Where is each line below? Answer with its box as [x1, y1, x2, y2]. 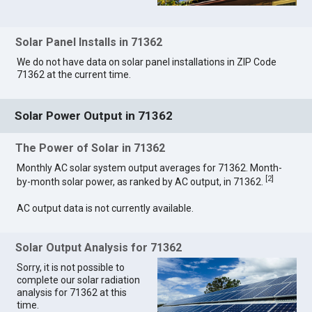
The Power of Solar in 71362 [15, 141, 166, 155]
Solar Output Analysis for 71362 [15, 241, 182, 255]
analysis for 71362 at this [17, 287, 127, 299]
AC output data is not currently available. [17, 202, 194, 214]
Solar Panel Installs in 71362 [15, 36, 163, 49]
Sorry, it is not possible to [17, 262, 125, 274]
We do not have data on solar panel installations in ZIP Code [17, 56, 277, 68]
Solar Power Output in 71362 [15, 109, 173, 123]
